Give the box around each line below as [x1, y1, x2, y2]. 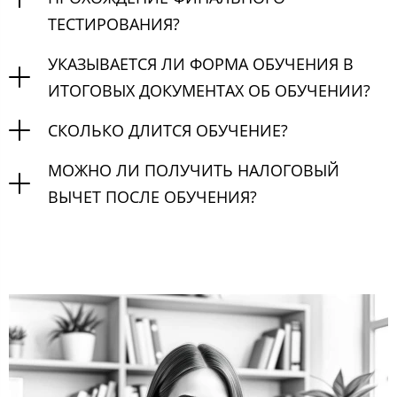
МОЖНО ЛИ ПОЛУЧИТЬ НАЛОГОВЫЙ [48, 159, 339, 181]
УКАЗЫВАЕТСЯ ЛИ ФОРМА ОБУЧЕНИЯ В [48, 52, 354, 74]
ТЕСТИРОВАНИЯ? [48, 12, 180, 35]
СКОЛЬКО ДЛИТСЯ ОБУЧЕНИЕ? [48, 119, 288, 141]
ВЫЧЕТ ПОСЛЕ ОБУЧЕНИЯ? [48, 185, 257, 207]
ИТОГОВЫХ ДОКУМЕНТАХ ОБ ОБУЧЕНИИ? [48, 79, 370, 101]
